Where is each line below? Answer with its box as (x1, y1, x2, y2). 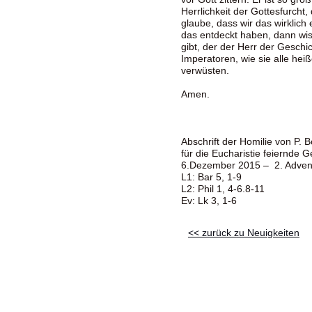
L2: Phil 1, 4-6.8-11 (181, 183, 265, 194)
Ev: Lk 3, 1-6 (181, 195, 237, 206)
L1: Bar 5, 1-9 (181, 171, 242, 182)
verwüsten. (181, 65, 229, 76)
